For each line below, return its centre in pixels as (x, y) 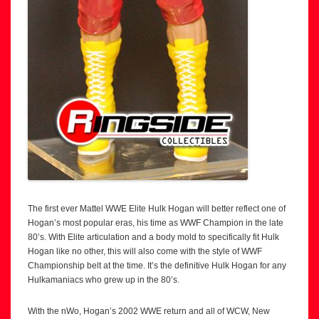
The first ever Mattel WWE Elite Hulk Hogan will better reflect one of (157, 208)
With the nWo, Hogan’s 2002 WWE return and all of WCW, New (149, 311)
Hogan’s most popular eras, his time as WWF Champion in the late (156, 223)
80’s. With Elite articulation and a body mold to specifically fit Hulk (153, 237)
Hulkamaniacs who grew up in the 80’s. (104, 279)
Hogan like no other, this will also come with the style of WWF (145, 251)
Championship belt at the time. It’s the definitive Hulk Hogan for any (157, 265)
